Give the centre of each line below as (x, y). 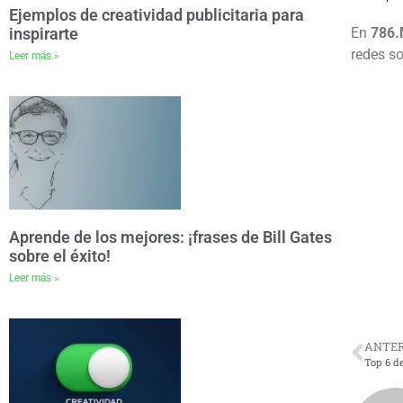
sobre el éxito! (60, 256)
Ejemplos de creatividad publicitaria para (157, 15)
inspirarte (44, 34)
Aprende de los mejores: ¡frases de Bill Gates (170, 237)
